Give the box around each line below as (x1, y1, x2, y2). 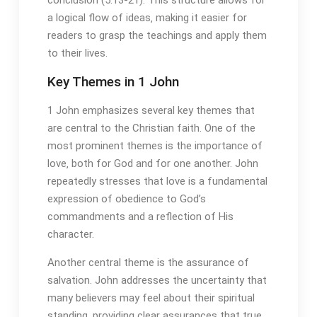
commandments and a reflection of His (47, 209, 234, 223)
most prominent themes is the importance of (47, 139, 263, 152)
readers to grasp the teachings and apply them (47, 28, 267, 42)
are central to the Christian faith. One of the (47, 121, 255, 134)
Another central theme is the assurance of (47, 255, 249, 269)
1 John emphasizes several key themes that (47, 103, 255, 117)
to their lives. (47, 46, 108, 59)
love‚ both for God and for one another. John (47, 156, 258, 170)
